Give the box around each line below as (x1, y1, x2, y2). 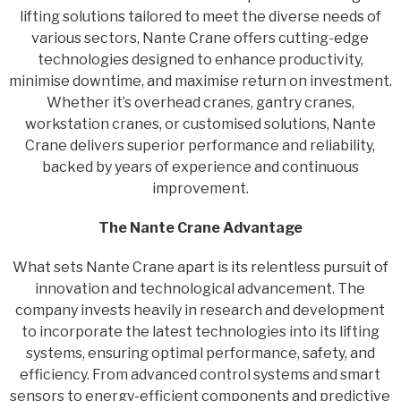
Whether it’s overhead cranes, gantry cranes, (46, 94, 354, 112)
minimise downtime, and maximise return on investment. (8, 73, 392, 90)
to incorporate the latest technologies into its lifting (21, 323, 380, 341)
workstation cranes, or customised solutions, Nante (24, 115, 376, 133)
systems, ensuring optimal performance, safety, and (25, 345, 375, 363)
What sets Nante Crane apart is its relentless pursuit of (12, 259, 388, 277)
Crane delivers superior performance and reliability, (25, 137, 376, 155)
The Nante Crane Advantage (98, 219, 303, 237)
